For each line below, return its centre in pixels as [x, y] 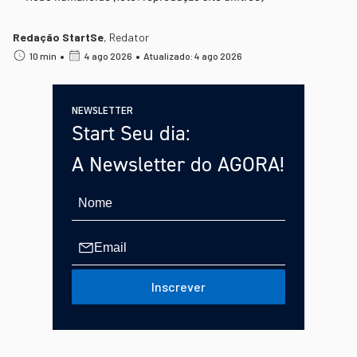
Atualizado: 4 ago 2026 [193, 55]
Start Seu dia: [131, 133]
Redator [129, 37]
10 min [43, 55]
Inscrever [178, 287]
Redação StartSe [58, 37]
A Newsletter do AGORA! [178, 164]
